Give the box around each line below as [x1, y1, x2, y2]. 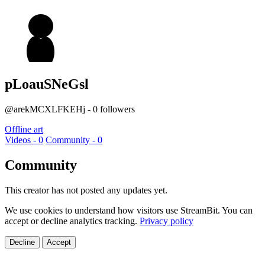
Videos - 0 [5, 134, 43, 145]
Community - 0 [46, 134, 102, 145]
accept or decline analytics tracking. [5, 215, 140, 226]
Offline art [5, 124, 43, 134]
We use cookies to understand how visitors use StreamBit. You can [5, 205, 253, 215]
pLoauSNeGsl [5, 76, 89, 92]
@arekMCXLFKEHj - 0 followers [5, 104, 135, 114]
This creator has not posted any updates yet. [5, 185, 167, 195]
